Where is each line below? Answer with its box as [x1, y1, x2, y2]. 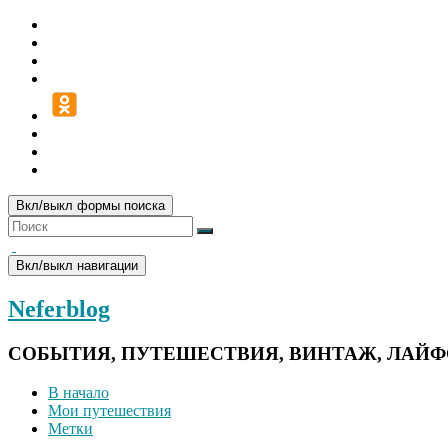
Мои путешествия [48, 401, 171, 419]
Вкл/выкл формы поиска [16, 198, 165, 213]
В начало [48, 383, 109, 401]
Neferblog [8, 295, 110, 322]
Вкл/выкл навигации [16, 258, 138, 273]
